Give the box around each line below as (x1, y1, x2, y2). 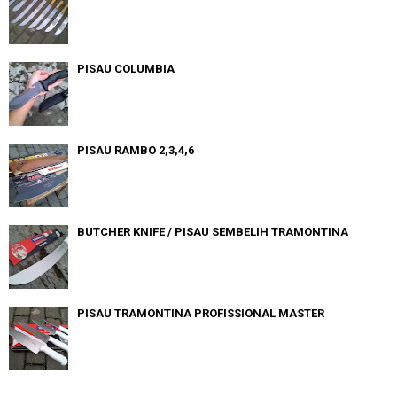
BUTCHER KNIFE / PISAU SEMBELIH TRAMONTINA (77, 224, 348, 238)
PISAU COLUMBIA (77, 61, 175, 75)
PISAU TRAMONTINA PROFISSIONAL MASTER (77, 306, 324, 320)
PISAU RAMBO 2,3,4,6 (77, 143, 194, 157)
